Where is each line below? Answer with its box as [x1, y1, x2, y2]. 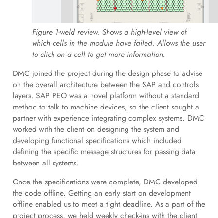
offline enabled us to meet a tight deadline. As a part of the [12, 198, 205, 210]
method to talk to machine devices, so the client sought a [12, 101, 199, 112]
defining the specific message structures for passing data [12, 145, 196, 157]
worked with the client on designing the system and [12, 123, 179, 135]
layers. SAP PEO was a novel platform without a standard [12, 90, 199, 101]
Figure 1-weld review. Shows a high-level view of [32, 26, 186, 38]
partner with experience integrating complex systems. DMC [12, 112, 204, 124]
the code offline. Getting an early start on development [12, 187, 191, 199]
